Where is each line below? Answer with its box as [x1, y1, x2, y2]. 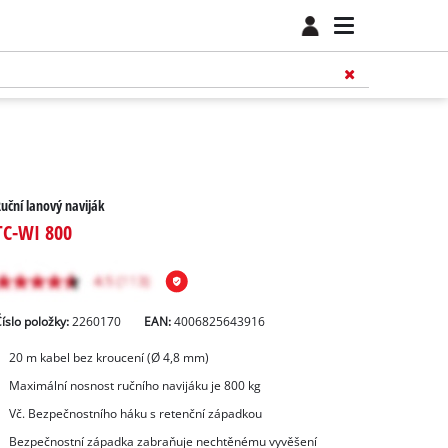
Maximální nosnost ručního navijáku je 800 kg [8, 378, 261, 394]
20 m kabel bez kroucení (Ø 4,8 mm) [8, 350, 209, 366]
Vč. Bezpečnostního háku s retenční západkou [8, 405, 262, 421]
